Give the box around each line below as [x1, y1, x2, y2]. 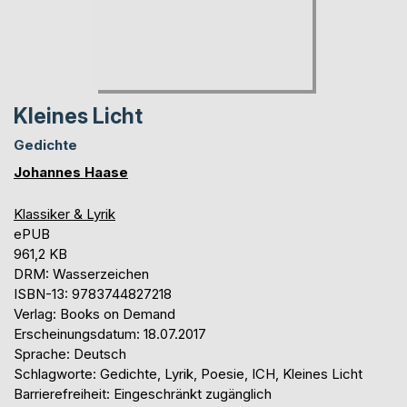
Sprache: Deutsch [14, 344, 126, 362]
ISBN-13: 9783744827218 [14, 284, 172, 303]
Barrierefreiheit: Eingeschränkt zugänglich [14, 384, 272, 402]
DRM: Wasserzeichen [14, 264, 149, 283]
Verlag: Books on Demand [14, 304, 175, 323]
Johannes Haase [14, 163, 128, 181]
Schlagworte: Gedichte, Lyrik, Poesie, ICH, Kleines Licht [14, 364, 362, 382]
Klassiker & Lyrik [14, 204, 115, 223]
